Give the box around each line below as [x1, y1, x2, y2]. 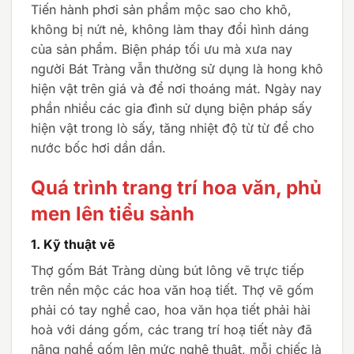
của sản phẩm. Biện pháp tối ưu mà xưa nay [31, 41, 292, 58]
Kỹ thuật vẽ [43, 236, 115, 253]
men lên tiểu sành [31, 202, 194, 226]
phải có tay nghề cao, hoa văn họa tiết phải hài [31, 302, 311, 318]
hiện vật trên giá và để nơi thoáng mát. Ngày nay [31, 81, 322, 97]
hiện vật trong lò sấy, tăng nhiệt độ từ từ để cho [31, 120, 314, 137]
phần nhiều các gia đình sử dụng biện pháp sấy [31, 100, 312, 117]
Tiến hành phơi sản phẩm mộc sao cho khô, [31, 2, 292, 18]
